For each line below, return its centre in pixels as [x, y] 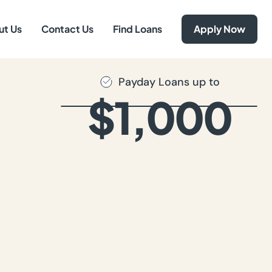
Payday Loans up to [169, 82]
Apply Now [219, 29]
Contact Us [67, 29]
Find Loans [138, 29]
